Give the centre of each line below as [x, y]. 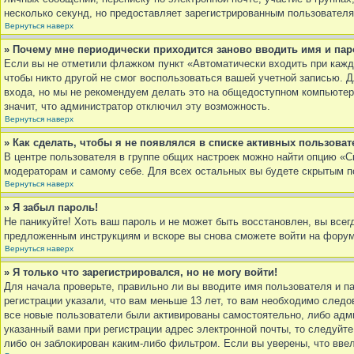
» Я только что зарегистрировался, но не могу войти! [141, 272]
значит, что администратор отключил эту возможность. [137, 106]
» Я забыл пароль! [51, 207]
